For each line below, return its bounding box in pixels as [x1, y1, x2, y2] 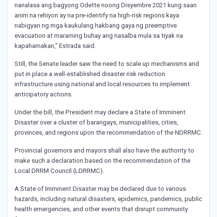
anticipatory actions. [15, 91, 74, 98]
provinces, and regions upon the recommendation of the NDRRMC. [15, 129, 202, 137]
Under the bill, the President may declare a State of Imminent [15, 108, 186, 116]
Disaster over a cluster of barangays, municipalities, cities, [15, 119, 178, 126]
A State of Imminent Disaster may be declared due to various [15, 185, 186, 193]
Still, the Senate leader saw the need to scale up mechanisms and [15, 60, 199, 68]
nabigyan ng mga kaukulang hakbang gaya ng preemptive [15, 22, 177, 30]
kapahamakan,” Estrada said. [15, 42, 97, 50]
